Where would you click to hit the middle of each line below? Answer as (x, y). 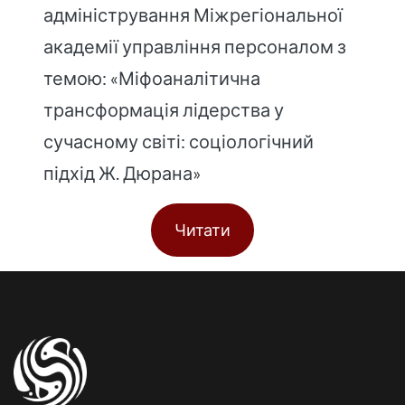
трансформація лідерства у (164, 110)
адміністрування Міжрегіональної (193, 15)
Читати (202, 230)
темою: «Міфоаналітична (152, 78)
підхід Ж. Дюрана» (122, 173)
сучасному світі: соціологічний (179, 141)
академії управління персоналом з (195, 47)
